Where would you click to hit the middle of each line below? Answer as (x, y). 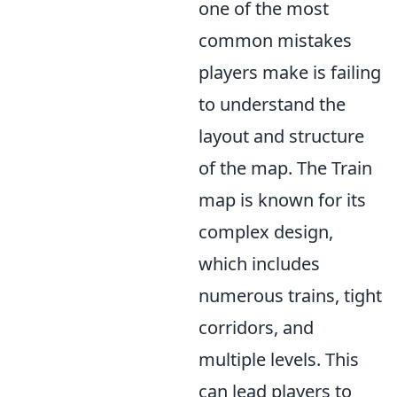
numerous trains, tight (290, 296)
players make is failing (290, 72)
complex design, (266, 232)
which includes (259, 264)
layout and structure (281, 136)
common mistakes (275, 40)
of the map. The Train (285, 168)
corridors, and (256, 327)
